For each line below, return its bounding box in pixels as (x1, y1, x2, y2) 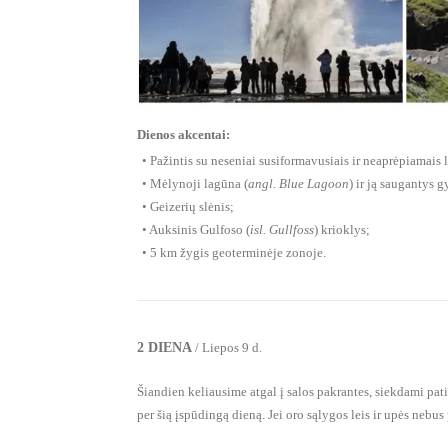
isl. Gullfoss (250, 222, 314, 238)
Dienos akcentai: (137, 127, 230, 143)
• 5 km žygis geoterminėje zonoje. (142, 245, 326, 261)
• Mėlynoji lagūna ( (142, 176, 248, 192)
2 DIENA (137, 340, 192, 356)
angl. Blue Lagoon (248, 176, 349, 192)
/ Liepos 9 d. (192, 340, 262, 356)
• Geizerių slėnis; (142, 199, 234, 215)
